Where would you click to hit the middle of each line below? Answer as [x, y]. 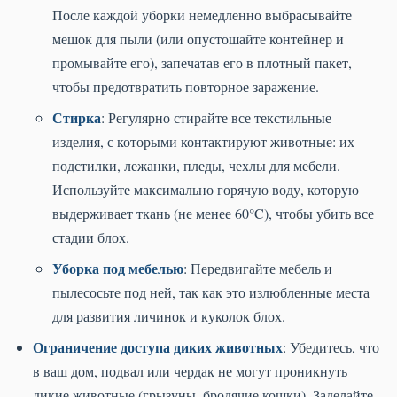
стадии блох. [91, 237]
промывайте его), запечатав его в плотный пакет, [202, 63]
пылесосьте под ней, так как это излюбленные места [211, 292]
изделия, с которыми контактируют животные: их [203, 142]
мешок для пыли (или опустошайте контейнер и [198, 39]
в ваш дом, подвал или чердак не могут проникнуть [190, 371]
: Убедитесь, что [331, 347]
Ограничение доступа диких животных [158, 347]
